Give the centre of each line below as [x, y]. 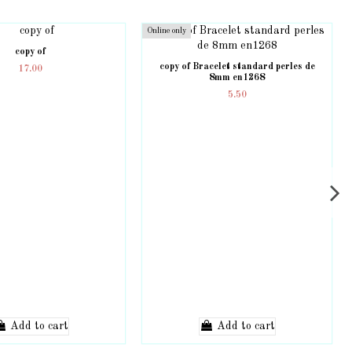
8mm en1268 [237, 77]
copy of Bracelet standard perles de [237, 66]
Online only [167, 30]
